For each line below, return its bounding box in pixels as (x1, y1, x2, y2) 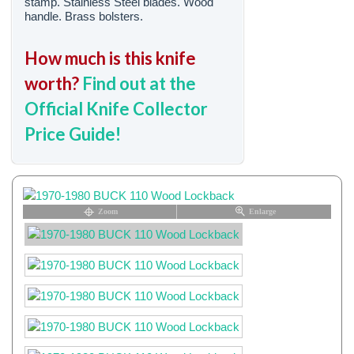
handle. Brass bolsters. (24, 9, 143, 23)
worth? (24, 72, 82, 94)
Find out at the (82, 72, 196, 94)
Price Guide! (24, 122, 121, 145)
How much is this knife (24, 47, 196, 69)
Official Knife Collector (24, 97, 208, 119)
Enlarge (248, 207, 276, 217)
